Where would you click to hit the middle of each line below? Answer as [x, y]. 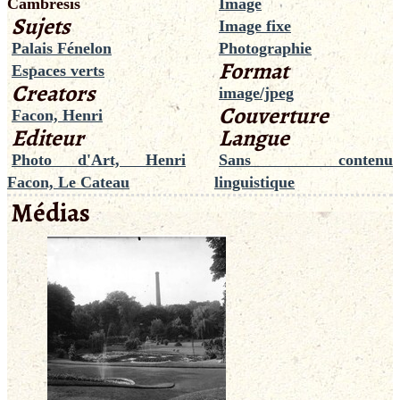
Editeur [48, 138]
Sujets [41, 26]
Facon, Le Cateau [68, 182]
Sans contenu [306, 160]
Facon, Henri [57, 115]
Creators [53, 93]
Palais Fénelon [62, 48]
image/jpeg [256, 93]
